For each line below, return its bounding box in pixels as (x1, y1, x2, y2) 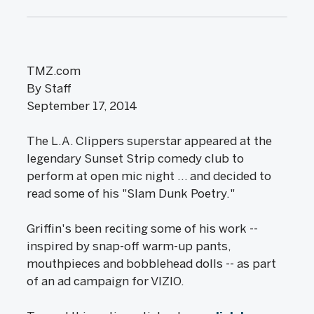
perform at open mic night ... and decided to (27, 169, 271, 183)
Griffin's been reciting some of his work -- (27, 221, 258, 235)
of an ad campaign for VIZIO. (27, 274, 184, 288)
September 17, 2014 (27, 99, 137, 113)
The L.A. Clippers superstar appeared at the (27, 134, 272, 148)
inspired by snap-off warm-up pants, (27, 239, 231, 253)
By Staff (27, 81, 71, 95)
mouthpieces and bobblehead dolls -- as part (27, 257, 276, 271)
